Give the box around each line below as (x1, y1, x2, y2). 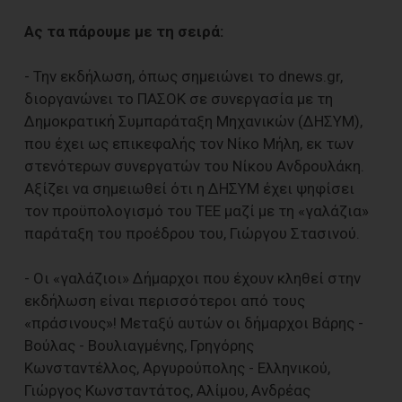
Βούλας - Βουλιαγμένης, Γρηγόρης (24, 336, 254, 354)
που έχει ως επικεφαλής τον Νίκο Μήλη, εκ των (24, 134, 354, 153)
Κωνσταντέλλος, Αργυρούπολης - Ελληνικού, (24, 358, 330, 377)
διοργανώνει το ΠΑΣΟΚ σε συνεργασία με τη (24, 89, 333, 108)
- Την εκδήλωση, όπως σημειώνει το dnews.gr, (24, 66, 343, 85)
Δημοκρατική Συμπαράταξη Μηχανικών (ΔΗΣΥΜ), (24, 111, 363, 130)
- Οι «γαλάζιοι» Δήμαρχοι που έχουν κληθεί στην (24, 268, 361, 287)
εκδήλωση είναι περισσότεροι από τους (24, 291, 305, 310)
